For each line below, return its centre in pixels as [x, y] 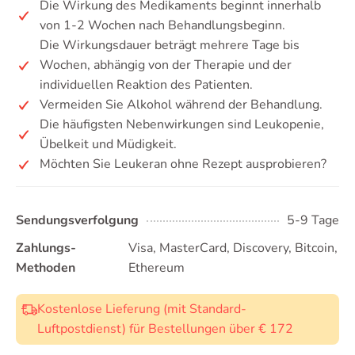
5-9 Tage [313, 220]
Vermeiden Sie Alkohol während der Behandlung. [181, 105]
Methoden [46, 268]
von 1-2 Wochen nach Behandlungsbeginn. [162, 25]
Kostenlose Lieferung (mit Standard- [142, 309]
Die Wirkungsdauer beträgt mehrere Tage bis [170, 45]
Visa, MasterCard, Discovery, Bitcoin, [233, 248]
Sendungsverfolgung [77, 220]
